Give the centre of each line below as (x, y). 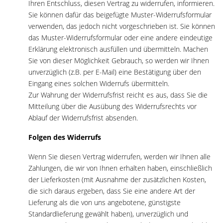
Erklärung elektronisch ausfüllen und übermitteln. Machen (118, 49)
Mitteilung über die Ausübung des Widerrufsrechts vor (112, 106)
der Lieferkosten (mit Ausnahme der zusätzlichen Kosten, (117, 179)
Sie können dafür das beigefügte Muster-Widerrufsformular (120, 14)
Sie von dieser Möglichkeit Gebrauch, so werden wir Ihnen (119, 60)
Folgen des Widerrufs (65, 137)
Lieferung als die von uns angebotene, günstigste (105, 202)
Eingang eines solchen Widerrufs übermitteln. (99, 83)
